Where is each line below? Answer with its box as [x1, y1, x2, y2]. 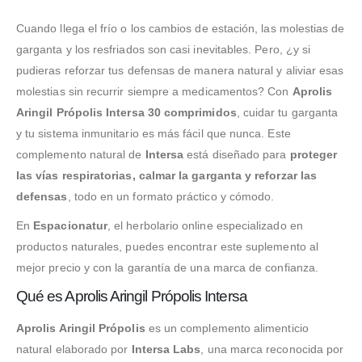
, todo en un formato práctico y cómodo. [67, 189, 275, 203]
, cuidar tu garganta [236, 105, 339, 119]
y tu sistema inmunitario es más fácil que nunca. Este [16, 126, 291, 140]
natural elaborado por [16, 342, 132, 356]
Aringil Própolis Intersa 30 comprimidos [16, 105, 237, 119]
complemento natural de [16, 147, 145, 161]
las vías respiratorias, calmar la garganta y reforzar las [16, 168, 317, 182]
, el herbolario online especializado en [107, 218, 303, 232]
